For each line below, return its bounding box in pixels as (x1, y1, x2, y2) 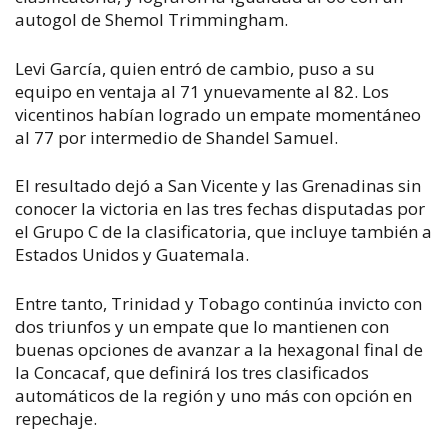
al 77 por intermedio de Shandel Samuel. (15, 125, 338, 149)
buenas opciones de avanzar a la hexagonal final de (15, 337, 423, 361)
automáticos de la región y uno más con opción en (15, 383, 412, 407)
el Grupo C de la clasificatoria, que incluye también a (15, 220, 432, 243)
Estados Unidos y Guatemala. (15, 243, 249, 266)
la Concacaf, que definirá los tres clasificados (15, 360, 369, 384)
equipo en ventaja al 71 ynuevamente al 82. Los (15, 79, 389, 103)
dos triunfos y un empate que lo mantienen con (15, 314, 389, 338)
